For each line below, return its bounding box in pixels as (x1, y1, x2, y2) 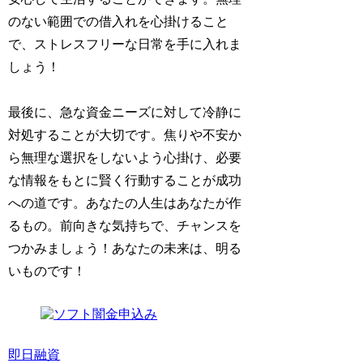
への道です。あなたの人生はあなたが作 (8, 196, 242, 211)
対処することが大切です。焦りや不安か (8, 128, 242, 143)
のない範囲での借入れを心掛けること (8, 14, 229, 28)
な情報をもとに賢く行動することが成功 (8, 173, 242, 188)
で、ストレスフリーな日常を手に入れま (8, 36, 242, 51)
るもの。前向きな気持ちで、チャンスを (8, 219, 242, 233)
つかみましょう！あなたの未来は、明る (8, 241, 242, 256)
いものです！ (8, 264, 87, 279)
